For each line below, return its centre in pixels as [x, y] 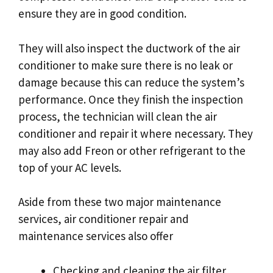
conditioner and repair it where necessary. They [136, 133]
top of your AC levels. [70, 167]
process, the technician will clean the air [118, 116]
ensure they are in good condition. [102, 14]
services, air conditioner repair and [104, 219]
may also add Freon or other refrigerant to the [132, 150]
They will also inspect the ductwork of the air [129, 48]
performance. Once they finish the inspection [131, 99]
